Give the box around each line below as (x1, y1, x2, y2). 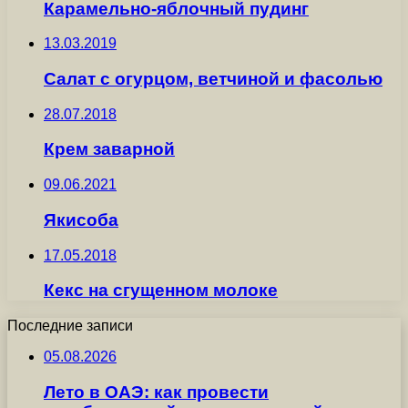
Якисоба (44, 209, 118, 229)
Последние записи (7, 318, 133, 334)
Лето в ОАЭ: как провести (44, 382, 269, 402)
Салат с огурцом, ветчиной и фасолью (44, 69, 382, 89)
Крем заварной (44, 139, 175, 159)
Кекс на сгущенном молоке (44, 280, 278, 301)
